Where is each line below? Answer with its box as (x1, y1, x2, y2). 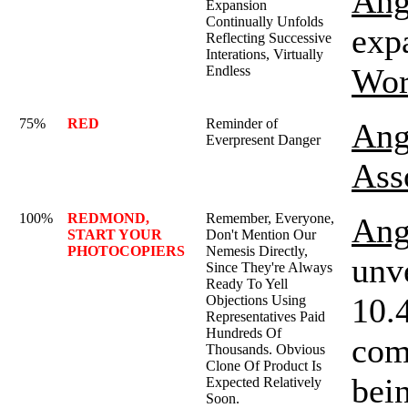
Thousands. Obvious (206, 342, 325, 357)
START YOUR (67, 227, 162, 242)
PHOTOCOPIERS (67, 243, 185, 259)
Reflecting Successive (206, 30, 331, 46)
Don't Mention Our (206, 227, 316, 242)
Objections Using (206, 292, 306, 308)
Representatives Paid (206, 309, 325, 324)
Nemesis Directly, (206, 243, 308, 259)
